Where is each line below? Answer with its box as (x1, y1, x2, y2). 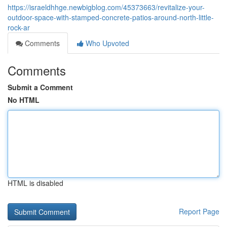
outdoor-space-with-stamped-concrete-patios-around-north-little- (8, 12, 214, 22)
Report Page (179, 206, 219, 216)
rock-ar (8, 22, 30, 32)
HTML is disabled (8, 178, 63, 188)
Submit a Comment (8, 82, 73, 92)
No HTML (8, 95, 40, 105)
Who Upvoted (84, 38, 129, 48)
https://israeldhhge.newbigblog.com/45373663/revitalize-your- (8, 2, 205, 12)
